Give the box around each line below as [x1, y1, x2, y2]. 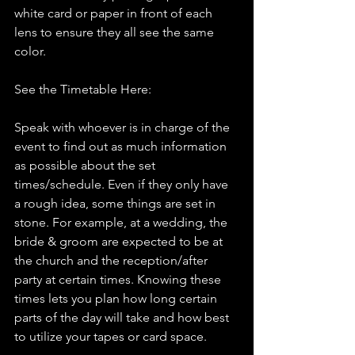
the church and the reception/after [14, 253, 211, 269]
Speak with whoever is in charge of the [14, 120, 233, 136]
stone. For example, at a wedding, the [14, 215, 231, 231]
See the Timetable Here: [14, 82, 151, 97]
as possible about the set [14, 158, 158, 174]
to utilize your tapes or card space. [14, 329, 207, 345]
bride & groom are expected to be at [14, 234, 226, 250]
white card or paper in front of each [14, 6, 216, 21]
